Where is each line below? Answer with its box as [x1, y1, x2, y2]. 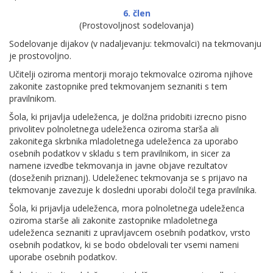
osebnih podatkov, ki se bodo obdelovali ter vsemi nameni [9, 239, 239, 250]
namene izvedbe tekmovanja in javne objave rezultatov [9, 160, 227, 171]
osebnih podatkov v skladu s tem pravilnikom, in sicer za [9, 147, 230, 159]
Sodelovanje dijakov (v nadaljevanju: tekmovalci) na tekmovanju [9, 38, 261, 49]
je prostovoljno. [9, 50, 71, 62]
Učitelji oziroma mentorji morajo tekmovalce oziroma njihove [9, 68, 253, 80]
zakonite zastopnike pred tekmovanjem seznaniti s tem [9, 80, 227, 92]
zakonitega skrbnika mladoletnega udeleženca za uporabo [9, 135, 238, 147]
